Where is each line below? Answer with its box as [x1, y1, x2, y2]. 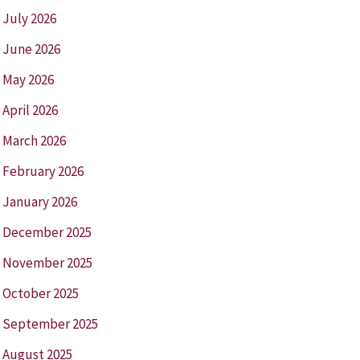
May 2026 [2, 70, 54, 88]
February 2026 [2, 162, 84, 180]
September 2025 [2, 314, 98, 333]
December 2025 [2, 223, 92, 241]
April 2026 [2, 100, 58, 119]
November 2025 [2, 253, 92, 272]
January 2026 [2, 192, 77, 211]
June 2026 [2, 39, 60, 58]
